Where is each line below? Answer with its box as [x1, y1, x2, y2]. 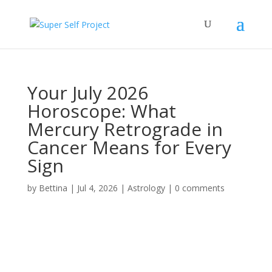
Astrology [127, 182, 165, 194]
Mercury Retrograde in [27, 117, 223, 141]
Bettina [38, 182, 67, 194]
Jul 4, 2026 [76, 182, 118, 194]
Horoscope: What [27, 98, 176, 123]
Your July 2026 [27, 80, 148, 105]
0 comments [174, 182, 225, 194]
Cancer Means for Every [27, 135, 231, 160]
